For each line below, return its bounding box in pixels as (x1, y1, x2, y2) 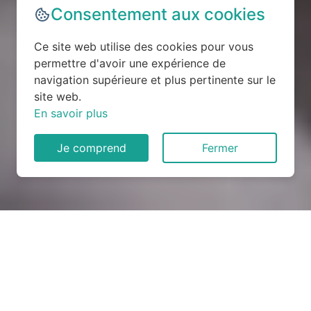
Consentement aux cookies (51, 4, 265, 24)
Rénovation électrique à (43, 254, 268, 279)
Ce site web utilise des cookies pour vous (34, 40, 253, 53)
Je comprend (56, 141, 126, 155)
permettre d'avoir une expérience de (34, 56, 226, 70)
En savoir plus (34, 106, 108, 120)
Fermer (201, 141, 238, 155)
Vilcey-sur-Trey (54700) (40, 278, 271, 303)
